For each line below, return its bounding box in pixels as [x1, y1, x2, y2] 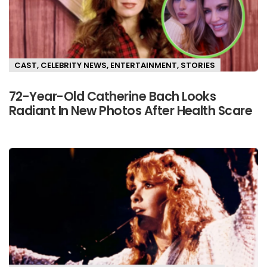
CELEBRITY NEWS [41, 59, 107, 71]
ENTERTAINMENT [110, 59, 177, 71]
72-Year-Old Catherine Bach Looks [9, 88, 216, 105]
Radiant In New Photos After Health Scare [9, 102, 253, 120]
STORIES [181, 59, 215, 71]
